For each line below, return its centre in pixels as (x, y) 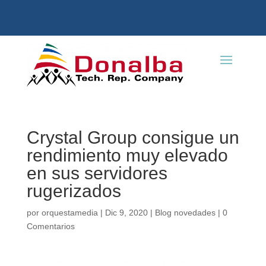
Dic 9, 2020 (126, 212)
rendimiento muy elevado (127, 155)
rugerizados (74, 191)
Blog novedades (185, 212)
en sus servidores (97, 173)
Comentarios (50, 226)
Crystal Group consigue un (133, 137)
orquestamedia (69, 212)
